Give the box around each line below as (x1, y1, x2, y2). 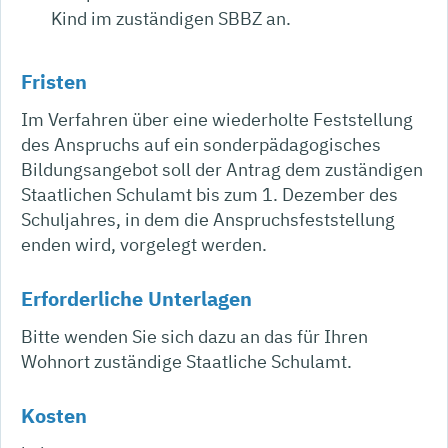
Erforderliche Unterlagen (21, 284, 252, 312)
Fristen (21, 67, 87, 95)
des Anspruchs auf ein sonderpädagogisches (21, 132, 381, 156)
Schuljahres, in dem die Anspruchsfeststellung (21, 207, 395, 231)
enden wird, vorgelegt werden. (21, 232, 267, 256)
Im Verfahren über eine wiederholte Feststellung (21, 107, 413, 131)
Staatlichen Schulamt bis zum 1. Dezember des (21, 182, 398, 206)
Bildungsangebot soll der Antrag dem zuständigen (21, 157, 423, 181)
